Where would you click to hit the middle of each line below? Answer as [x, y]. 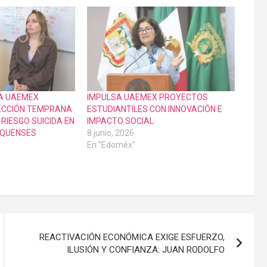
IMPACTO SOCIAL [120, 121]
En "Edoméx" [111, 145]
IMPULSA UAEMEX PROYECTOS [147, 97]
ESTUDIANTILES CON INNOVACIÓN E [154, 109]
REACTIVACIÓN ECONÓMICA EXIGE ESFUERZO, [132, 237]
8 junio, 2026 [110, 133]
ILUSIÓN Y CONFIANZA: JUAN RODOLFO [146, 249]
